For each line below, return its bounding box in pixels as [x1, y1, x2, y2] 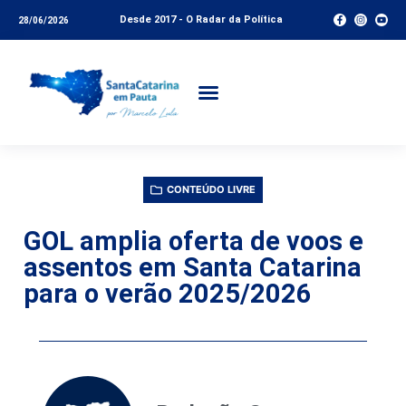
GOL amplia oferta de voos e [24, 225, 363, 256]
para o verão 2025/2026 [24, 277, 312, 309]
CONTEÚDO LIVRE [167, 182, 256, 196]
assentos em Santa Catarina [24, 251, 362, 283]
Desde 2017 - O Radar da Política [120, 14, 283, 25]
